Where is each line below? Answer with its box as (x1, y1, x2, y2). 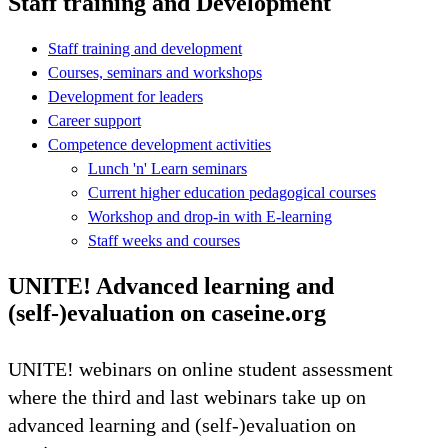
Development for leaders (48, 87, 203, 105)
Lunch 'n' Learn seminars (88, 159, 247, 177)
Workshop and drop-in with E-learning (88, 207, 332, 225)
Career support (48, 111, 141, 129)
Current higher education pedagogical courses (88, 183, 376, 201)
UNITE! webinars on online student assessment (8, 357, 393, 380)
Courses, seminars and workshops (48, 63, 262, 81)
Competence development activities (48, 135, 271, 153)
